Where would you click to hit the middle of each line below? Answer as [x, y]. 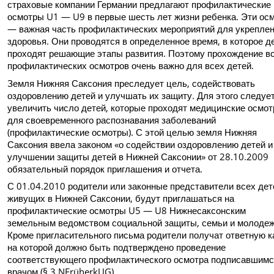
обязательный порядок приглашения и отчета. [105, 168]
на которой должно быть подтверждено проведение [117, 247]
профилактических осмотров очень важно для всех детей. [131, 66]
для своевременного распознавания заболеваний [112, 120]
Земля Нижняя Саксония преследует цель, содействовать [131, 83]
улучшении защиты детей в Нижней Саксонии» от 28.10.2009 [138, 156]
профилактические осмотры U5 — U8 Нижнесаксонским [127, 210]
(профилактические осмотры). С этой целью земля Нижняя [132, 132]
